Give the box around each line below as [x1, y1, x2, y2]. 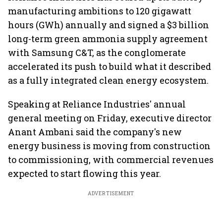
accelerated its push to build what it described [8, 60, 211, 72]
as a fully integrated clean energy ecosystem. [8, 74, 209, 86]
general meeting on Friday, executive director [8, 112, 212, 124]
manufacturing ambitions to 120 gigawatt [8, 5, 191, 17]
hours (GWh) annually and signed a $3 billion [8, 19, 209, 31]
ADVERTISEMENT [87, 190, 135, 197]
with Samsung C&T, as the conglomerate [8, 47, 186, 58]
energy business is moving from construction [8, 140, 211, 152]
